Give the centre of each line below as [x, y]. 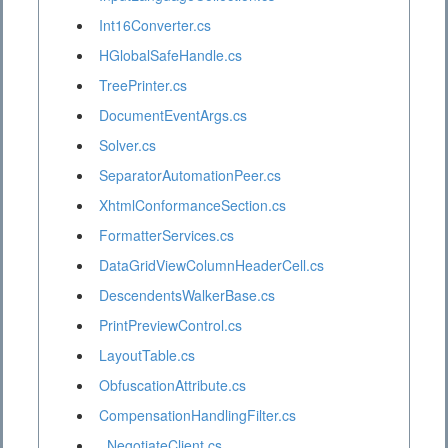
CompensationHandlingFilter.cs [197, 415]
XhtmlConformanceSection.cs [192, 205]
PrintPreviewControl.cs [170, 325]
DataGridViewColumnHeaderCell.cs [211, 265]
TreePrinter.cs [143, 85]
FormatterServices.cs [166, 235]
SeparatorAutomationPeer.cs [190, 175]
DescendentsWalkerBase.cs [187, 295]
